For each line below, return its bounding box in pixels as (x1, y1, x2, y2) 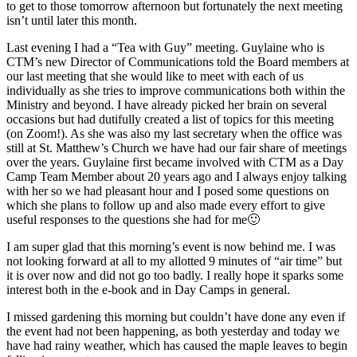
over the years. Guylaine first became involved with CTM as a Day (6, 155, 343, 169)
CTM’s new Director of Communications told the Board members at (6, 54, 349, 69)
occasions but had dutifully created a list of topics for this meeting (6, 112, 334, 126)
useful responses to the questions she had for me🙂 (6, 212, 263, 226)
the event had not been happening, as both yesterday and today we (6, 324, 339, 338)
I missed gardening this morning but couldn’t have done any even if (6, 309, 345, 324)
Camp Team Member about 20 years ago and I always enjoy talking (6, 169, 347, 183)
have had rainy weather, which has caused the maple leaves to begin (6, 338, 347, 352)
